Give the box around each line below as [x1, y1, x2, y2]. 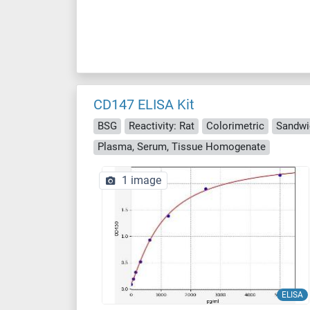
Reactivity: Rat [129, 119, 194, 132]
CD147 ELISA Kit [93, 96, 194, 113]
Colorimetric [206, 119, 264, 132]
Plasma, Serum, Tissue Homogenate [98, 140, 266, 154]
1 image [122, 174, 161, 187]
